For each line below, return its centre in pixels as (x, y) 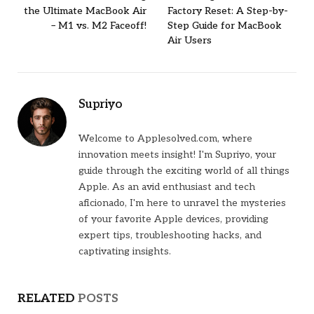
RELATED (48, 299)
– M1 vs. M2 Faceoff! (99, 26)
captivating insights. (125, 252)
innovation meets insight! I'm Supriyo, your (177, 155)
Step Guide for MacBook (225, 26)
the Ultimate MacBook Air (85, 11)
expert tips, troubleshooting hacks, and (170, 235)
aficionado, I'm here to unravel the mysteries (182, 203)
